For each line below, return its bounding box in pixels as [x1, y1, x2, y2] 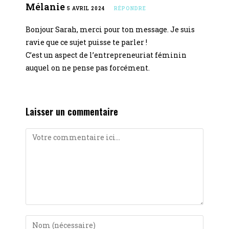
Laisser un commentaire [26, 104, 118, 118]
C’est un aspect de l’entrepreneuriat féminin [26, 50, 187, 60]
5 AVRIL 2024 [67, 5, 105, 12]
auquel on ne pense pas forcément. [26, 62, 150, 73]
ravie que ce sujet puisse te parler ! [26, 37, 147, 47]
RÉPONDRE [114, 5, 146, 12]
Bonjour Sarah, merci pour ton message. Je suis [26, 24, 195, 34]
